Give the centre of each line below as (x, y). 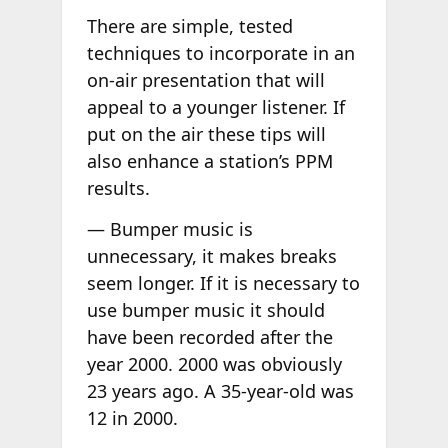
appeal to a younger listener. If (215, 107)
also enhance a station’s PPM (209, 161)
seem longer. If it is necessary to (223, 282)
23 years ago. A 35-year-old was (220, 390)
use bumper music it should (205, 309)
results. (118, 188)
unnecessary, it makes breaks (211, 255)
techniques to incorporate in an (220, 53)
